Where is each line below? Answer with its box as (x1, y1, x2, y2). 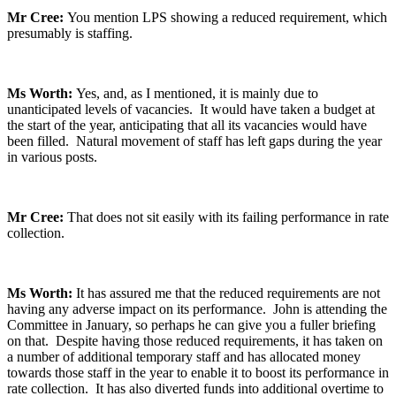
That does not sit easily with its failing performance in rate (67, 209, 389, 225)
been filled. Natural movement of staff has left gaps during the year (7, 133, 382, 149)
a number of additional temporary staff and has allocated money (7, 349, 361, 365)
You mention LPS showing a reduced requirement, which (67, 10, 387, 26)
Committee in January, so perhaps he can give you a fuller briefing (7, 317, 376, 333)
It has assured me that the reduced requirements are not (76, 286, 380, 301)
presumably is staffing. (7, 26, 133, 42)
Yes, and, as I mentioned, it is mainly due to (76, 86, 318, 102)
